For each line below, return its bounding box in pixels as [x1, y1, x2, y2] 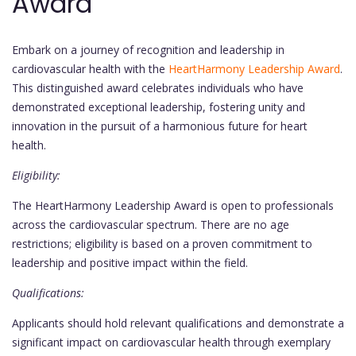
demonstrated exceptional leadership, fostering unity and [12, 99, 305, 115]
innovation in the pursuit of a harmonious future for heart [12, 118, 308, 134]
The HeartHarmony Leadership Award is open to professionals [12, 198, 334, 214]
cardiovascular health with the [12, 61, 168, 77]
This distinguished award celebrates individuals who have [12, 80, 304, 96]
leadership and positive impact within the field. [12, 255, 248, 271]
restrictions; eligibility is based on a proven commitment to [12, 236, 312, 252]
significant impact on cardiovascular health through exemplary [12, 335, 331, 350]
